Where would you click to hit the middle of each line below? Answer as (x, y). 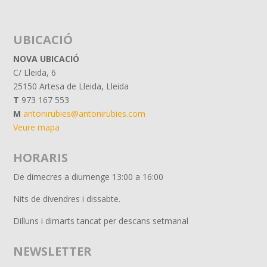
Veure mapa (37, 127)
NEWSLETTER (53, 251)
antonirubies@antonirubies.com (85, 114)
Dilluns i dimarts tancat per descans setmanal (101, 221)
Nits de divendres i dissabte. (67, 199)
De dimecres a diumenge (63, 177)
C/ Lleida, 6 (35, 72)
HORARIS (41, 158)
